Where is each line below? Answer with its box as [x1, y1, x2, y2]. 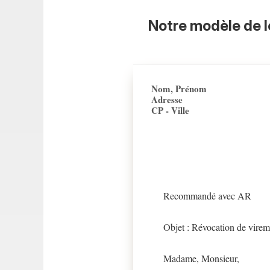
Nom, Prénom [151, 82, 207, 95]
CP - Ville [151, 104, 189, 117]
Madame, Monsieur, [163, 252, 239, 265]
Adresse [151, 93, 183, 106]
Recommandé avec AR [163, 189, 251, 202]
